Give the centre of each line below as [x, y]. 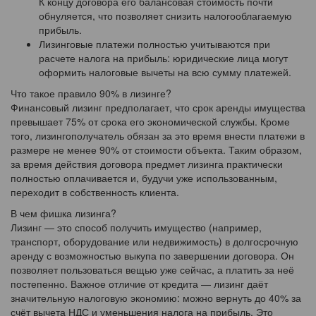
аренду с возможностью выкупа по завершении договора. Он [152, 256]
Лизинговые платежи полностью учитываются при [154, 44]
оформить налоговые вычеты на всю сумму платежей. [165, 72]
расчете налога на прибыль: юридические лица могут [163, 58]
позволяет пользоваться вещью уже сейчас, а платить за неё [152, 270]
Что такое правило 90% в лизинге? [91, 93]
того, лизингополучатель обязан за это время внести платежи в [158, 136]
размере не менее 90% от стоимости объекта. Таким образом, [156, 150]
